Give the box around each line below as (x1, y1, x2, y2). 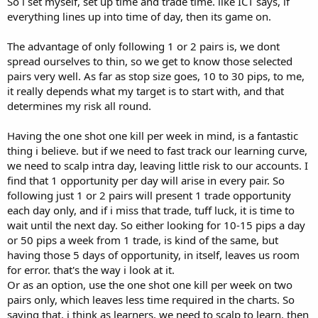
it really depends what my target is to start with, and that (7, 83, 284, 98)
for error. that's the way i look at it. (7, 262, 175, 277)
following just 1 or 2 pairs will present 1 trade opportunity (7, 187, 291, 202)
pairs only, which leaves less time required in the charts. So (7, 292, 295, 307)
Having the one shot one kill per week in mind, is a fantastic (7, 128, 298, 143)
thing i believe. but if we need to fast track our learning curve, (7, 143, 307, 158)
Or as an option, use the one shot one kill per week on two (7, 277, 292, 292)
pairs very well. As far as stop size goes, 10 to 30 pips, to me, (7, 68, 305, 83)
